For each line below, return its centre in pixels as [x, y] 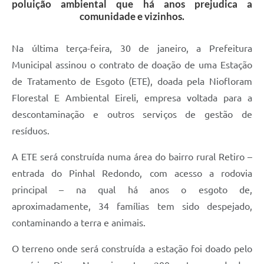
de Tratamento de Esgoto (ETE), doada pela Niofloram [132, 82]
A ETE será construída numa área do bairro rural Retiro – [132, 157]
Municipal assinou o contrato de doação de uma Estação [132, 65]
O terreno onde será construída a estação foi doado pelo [132, 249]
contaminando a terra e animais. [79, 223]
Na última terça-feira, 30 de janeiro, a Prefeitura [132, 49]
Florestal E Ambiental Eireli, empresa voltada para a [132, 98]
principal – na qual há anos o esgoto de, [132, 190]
